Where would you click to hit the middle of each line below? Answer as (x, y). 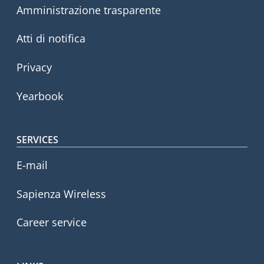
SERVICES (37, 140)
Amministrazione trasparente (89, 10)
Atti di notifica (51, 39)
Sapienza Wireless (61, 194)
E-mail (32, 165)
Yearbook (40, 96)
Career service (52, 222)
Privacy (34, 67)
